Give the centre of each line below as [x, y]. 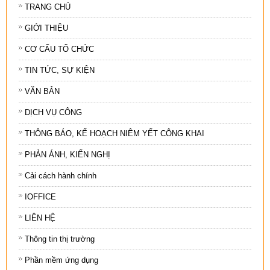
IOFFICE [40, 197]
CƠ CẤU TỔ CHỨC [59, 49]
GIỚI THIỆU [46, 28]
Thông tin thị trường [60, 239]
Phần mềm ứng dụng [61, 260]
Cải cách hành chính [61, 176]
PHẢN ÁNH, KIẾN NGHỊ [67, 155]
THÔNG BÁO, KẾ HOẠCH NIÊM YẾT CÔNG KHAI [115, 134]
